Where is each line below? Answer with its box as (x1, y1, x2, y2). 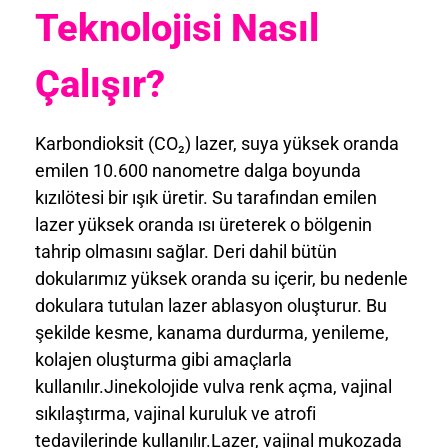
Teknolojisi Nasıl (35, 5, 319, 50)
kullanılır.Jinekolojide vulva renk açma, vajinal (35, 376, 392, 398)
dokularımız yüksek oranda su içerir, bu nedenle (35, 268, 408, 290)
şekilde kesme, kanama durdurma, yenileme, (35, 322, 389, 344)
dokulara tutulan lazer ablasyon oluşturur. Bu (35, 295, 387, 317)
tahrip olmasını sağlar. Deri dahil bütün (35, 241, 337, 263)
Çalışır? (35, 61, 165, 106)
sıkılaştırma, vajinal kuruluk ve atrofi (35, 403, 316, 425)
